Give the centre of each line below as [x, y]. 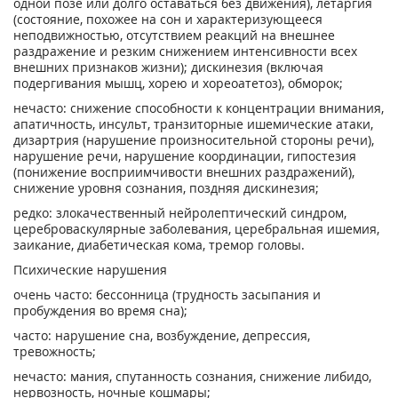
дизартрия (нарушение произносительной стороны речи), [194, 140]
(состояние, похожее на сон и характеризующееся [168, 19]
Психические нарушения [90, 270]
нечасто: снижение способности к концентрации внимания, [199, 108]
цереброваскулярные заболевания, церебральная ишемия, [196, 229]
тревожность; [55, 351]
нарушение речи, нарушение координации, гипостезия [185, 156]
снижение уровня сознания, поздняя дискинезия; [166, 188]
